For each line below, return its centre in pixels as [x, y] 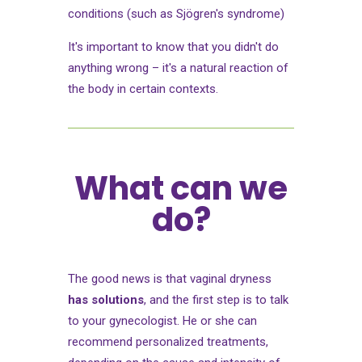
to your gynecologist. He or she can [162, 320]
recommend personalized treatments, [168, 341]
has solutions [106, 299]
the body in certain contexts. [143, 88]
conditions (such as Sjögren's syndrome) [176, 13]
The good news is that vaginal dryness [170, 278]
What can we [181, 188]
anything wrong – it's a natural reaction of [178, 67]
